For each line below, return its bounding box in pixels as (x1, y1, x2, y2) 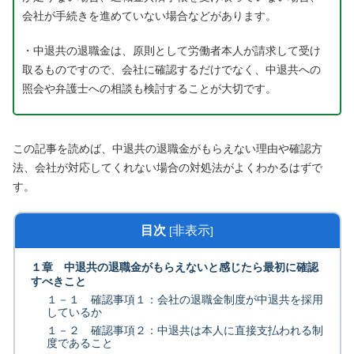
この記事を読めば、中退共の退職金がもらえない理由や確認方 (13, 142, 323, 156)
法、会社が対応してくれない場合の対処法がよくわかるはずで (13, 161, 323, 175)
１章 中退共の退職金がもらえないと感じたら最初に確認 (30, 261, 318, 274)
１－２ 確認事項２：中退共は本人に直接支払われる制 (46, 324, 323, 337)
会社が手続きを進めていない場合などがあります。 (22, 9, 277, 23)
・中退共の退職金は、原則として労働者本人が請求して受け (22, 44, 322, 58)
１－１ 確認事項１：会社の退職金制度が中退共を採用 (46, 293, 323, 307)
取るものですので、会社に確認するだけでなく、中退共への (22, 63, 322, 77)
